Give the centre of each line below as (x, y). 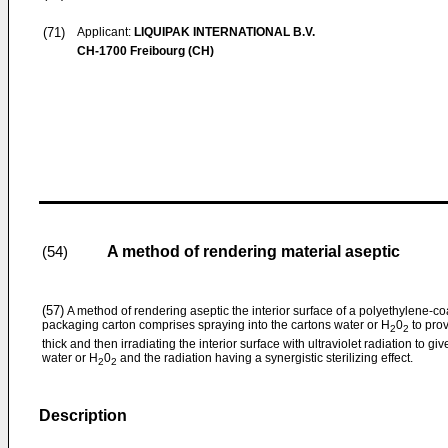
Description (83, 415)
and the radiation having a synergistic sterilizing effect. (265, 358)
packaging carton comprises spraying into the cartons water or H (216, 325)
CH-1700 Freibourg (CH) (145, 51)
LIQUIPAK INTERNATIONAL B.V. (224, 32)
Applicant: (105, 32)
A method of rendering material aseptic (253, 251)
